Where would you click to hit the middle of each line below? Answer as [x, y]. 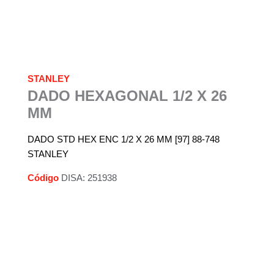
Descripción [137, 263]
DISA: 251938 [88, 178]
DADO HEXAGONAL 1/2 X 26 [127, 95]
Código [43, 178]
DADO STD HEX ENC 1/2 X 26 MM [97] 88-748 [124, 139]
